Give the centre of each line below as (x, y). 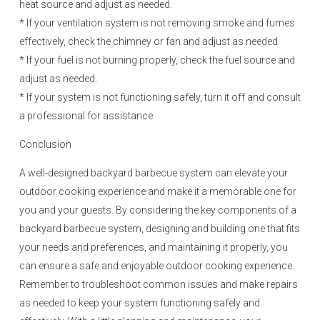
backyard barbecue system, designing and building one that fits (160, 229)
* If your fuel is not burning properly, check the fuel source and (157, 60)
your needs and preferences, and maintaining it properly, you (154, 247)
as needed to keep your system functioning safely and (140, 303)
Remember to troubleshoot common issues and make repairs (159, 284)
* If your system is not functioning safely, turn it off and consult (160, 97)
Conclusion (45, 144)
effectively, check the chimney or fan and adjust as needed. (150, 41)
